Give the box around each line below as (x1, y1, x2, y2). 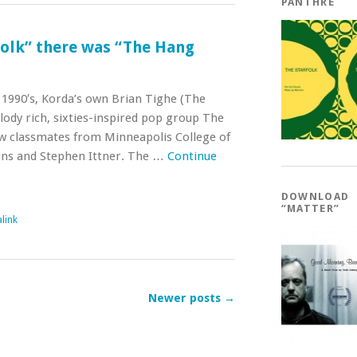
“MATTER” (280, 202, 340, 214)
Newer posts (147, 291, 224, 304)
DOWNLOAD (280, 190, 350, 202)
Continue (167, 148, 217, 163)
